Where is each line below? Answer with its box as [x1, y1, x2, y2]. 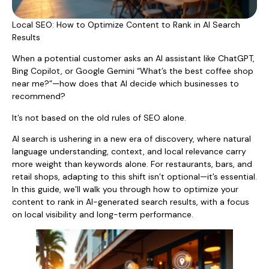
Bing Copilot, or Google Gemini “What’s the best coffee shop [12, 65, 253, 77]
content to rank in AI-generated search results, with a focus [12, 196, 249, 207]
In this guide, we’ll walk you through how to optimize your [12, 183, 238, 195]
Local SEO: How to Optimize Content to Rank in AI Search [12, 19, 240, 30]
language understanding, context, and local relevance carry [12, 145, 246, 157]
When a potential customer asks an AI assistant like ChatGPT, [12, 53, 255, 64]
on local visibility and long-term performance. [12, 208, 193, 220]
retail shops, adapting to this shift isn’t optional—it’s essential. [12, 171, 257, 182]
